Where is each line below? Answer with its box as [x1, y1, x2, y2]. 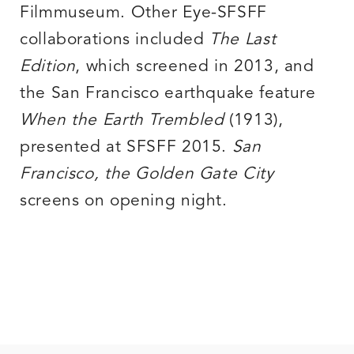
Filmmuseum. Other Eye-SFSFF [20, 5, 268, 22]
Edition [20, 58, 76, 76]
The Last [209, 32, 277, 49]
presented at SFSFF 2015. [20, 139, 232, 156]
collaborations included [20, 32, 210, 49]
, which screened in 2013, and [75, 58, 314, 76]
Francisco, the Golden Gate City [20, 166, 274, 183]
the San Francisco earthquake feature [20, 85, 316, 103]
